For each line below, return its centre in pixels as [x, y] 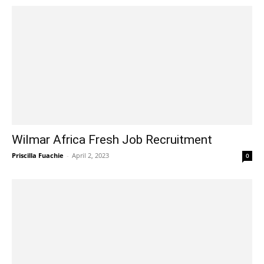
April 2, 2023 [90, 155]
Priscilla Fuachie [38, 155]
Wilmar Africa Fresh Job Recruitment [112, 139]
